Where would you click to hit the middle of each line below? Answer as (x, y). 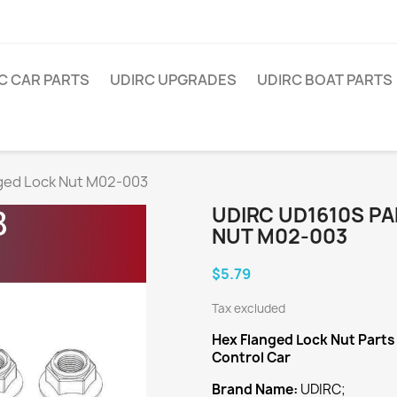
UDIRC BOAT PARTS (325, 80)
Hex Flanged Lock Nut (284, 340)
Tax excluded (249, 308)
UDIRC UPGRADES (173, 80)
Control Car (251, 358)
